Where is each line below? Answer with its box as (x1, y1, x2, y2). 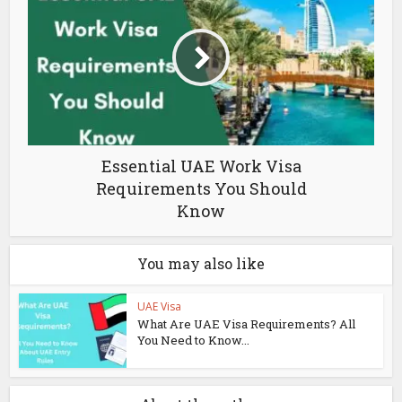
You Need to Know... (137, 331, 250, 348)
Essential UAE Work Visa (100, 154, 301, 177)
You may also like (137, 253, 265, 273)
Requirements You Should (95, 177, 307, 199)
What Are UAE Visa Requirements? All (137, 315, 356, 332)
